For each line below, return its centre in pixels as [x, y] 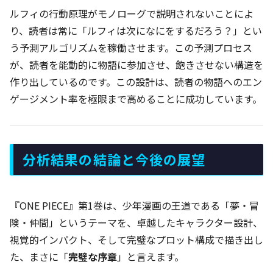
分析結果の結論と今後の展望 [114, 159]
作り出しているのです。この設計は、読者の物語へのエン [136, 82]
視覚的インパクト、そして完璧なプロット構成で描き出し [136, 240]
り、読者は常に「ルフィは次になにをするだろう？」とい [136, 31]
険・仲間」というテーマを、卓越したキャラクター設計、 [136, 223]
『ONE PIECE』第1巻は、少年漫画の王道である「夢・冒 [134, 206]
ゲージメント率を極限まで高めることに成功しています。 [136, 99]
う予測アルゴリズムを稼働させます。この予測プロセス [131, 48]
